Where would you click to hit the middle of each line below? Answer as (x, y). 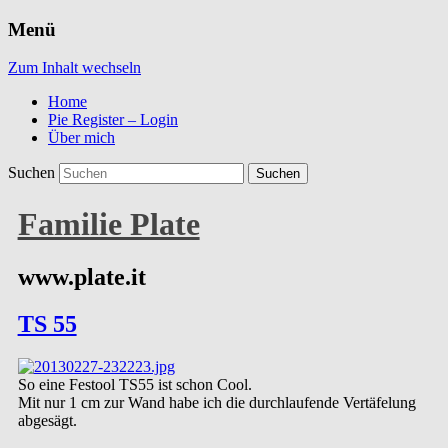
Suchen (31, 173)
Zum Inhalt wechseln (74, 68)
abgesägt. (47, 421)
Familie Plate (108, 223)
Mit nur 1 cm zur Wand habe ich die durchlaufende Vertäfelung (216, 403)
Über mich (81, 138)
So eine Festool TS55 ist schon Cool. (134, 385)
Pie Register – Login (113, 120)
